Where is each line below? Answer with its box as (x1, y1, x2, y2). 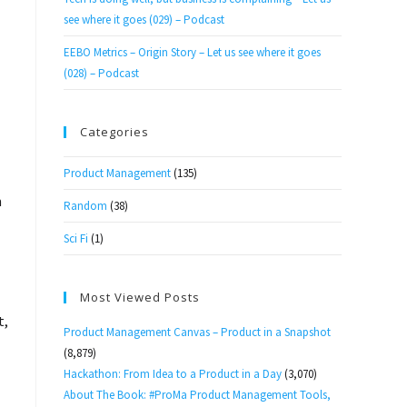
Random (64, 198, 107, 213)
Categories (80, 124, 149, 140)
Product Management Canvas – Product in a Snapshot (64, 324, 331, 340)
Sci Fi (64, 231, 88, 246)
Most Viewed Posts (80, 289, 200, 305)
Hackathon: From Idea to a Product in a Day (64, 366, 282, 382)
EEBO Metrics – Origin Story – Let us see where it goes (64, 45, 321, 60)
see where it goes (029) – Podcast (64, 12, 224, 27)
